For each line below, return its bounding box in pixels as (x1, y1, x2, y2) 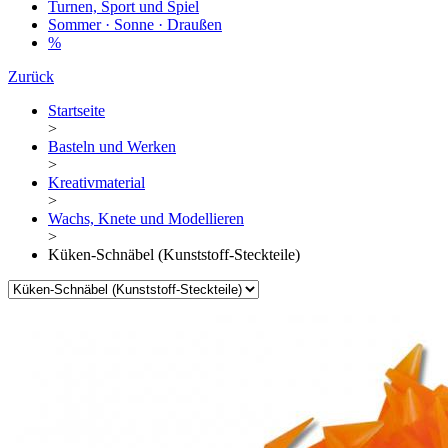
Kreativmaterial (48, 174, 145, 192)
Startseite (48, 102, 105, 120)
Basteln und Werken (48, 138, 176, 156)
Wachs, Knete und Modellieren (48, 210, 244, 228)
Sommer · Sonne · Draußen (48, 16, 222, 34)
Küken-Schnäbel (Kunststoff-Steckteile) (48, 246, 300, 264)
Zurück (8, 68, 54, 86)
